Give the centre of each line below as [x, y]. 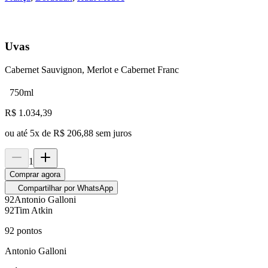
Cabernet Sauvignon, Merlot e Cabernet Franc [92, 70]
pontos [28, 231]
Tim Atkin [33, 211]
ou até [17, 133]
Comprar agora [35, 175]
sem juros [114, 133]
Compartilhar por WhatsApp [66, 188]
